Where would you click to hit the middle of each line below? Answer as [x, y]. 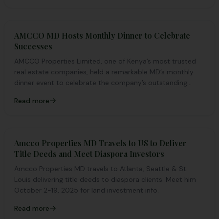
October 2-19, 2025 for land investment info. [87, 190]
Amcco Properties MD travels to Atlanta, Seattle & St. [101, 169]
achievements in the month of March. [75, 93]
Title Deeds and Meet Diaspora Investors [89, 154]
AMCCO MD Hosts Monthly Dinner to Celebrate [102, 35]
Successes [33, 46]
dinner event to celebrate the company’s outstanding [101, 83]
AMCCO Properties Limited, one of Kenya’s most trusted [105, 61]
